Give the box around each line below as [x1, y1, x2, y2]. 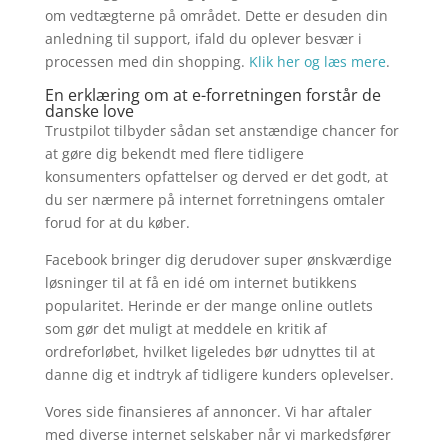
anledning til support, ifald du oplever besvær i [44, 29, 362, 49]
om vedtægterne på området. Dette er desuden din [44, 6, 388, 26]
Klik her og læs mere [248, 52, 386, 72]
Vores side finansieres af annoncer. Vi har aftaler [44, 402, 372, 422]
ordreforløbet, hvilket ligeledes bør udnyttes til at [44, 342, 375, 362]
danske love [44, 100, 134, 123]
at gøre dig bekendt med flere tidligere [44, 144, 304, 164]
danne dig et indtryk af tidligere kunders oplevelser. [44, 365, 394, 385]
